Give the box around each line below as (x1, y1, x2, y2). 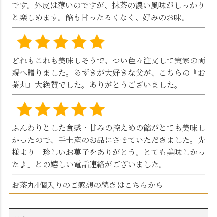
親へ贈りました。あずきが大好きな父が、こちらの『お (12, 66, 205, 78)
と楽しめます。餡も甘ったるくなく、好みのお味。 (12, 11, 189, 23)
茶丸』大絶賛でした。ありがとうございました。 (12, 78, 182, 90)
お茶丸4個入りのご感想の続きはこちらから (12, 179, 163, 190)
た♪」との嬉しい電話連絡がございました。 (12, 158, 167, 170)
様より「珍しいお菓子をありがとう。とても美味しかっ (12, 146, 205, 157)
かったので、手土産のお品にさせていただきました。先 (12, 134, 205, 145)
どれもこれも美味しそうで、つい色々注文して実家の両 (12, 54, 205, 66)
